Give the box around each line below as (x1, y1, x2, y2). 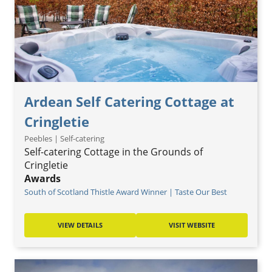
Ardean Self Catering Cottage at (24, 92, 234, 111)
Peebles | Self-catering (24, 133, 104, 144)
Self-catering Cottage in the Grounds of (24, 145, 203, 158)
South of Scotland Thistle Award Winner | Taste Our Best (24, 186, 227, 197)
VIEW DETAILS (58, 220, 103, 229)
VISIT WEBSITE (169, 220, 215, 229)
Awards (24, 172, 61, 185)
